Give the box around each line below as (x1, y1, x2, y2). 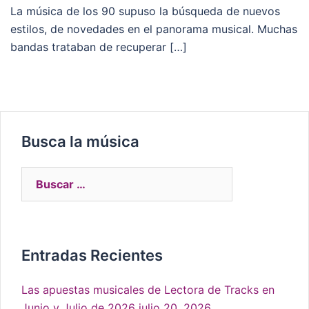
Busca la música (21, 132, 139, 151)
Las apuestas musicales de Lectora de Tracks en (21, 283, 275, 297)
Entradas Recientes (21, 246, 163, 265)
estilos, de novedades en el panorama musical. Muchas (10, 22, 297, 37)
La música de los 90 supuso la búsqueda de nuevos (10, 4, 280, 19)
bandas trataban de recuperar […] (10, 40, 187, 54)
